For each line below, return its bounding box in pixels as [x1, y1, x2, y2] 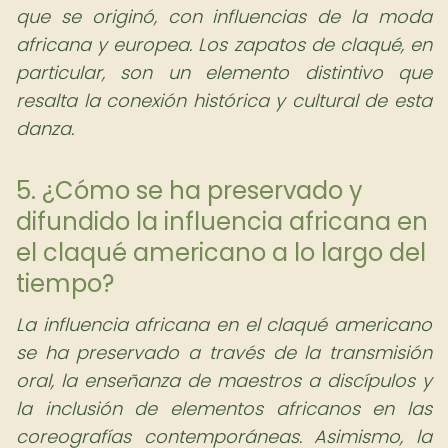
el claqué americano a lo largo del [16, 236, 426, 269]
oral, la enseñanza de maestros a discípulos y [16, 368, 432, 393]
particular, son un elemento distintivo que [16, 60, 432, 85]
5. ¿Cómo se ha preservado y [16, 174, 363, 207]
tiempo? [16, 267, 114, 300]
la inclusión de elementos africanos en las [16, 396, 432, 421]
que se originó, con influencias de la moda [16, 4, 432, 29]
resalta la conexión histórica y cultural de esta [16, 88, 432, 113]
